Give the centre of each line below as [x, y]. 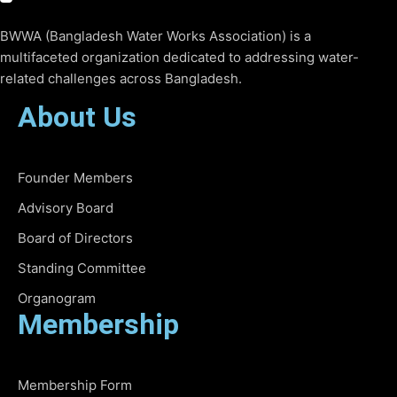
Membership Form [75, 385]
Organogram [57, 298]
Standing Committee [82, 268]
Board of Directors [75, 237]
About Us [77, 117]
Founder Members [75, 177]
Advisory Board [66, 207]
